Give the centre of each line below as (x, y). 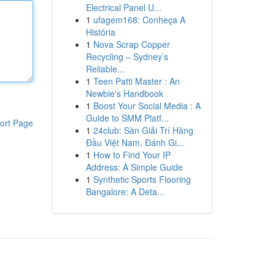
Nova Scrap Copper (131, 44)
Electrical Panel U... (123, 7)
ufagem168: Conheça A (139, 20)
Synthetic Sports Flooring (142, 179)
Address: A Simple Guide (134, 167)
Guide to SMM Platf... (127, 118)
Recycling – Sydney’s (127, 56)
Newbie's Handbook (124, 93)
